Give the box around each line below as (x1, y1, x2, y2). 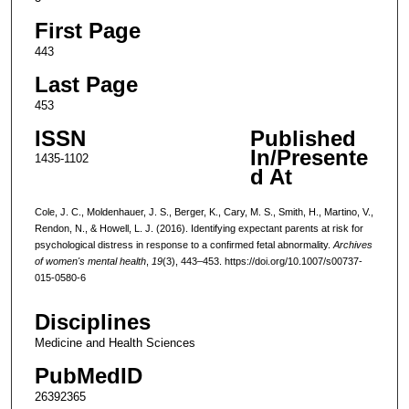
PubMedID (34, 363, 142, 389)
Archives (332, 238, 372, 250)
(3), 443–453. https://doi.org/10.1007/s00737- (162, 255, 362, 267)
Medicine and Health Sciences (34, 336, 195, 351)
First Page (34, 17, 141, 43)
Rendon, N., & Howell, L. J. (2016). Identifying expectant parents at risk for (34, 222, 363, 234)
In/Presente (249, 144, 368, 170)
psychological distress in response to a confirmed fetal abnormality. (34, 238, 333, 250)
